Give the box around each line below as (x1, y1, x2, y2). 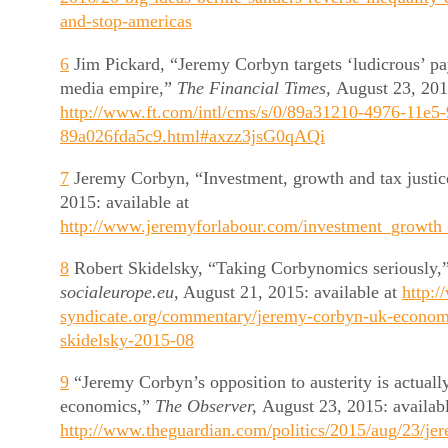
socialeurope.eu (60, 282, 174, 303)
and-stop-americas (60, 11, 192, 32)
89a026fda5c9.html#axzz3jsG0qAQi (60, 125, 325, 146)
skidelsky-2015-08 (60, 330, 194, 351)
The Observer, (155, 396, 262, 417)
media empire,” (60, 77, 177, 98)
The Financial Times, (177, 77, 336, 98)
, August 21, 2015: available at (174, 282, 402, 303)
